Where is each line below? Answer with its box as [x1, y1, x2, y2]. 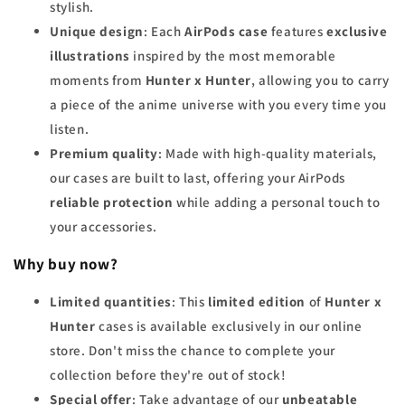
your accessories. [50, 218, 157, 236]
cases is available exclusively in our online [95, 317, 363, 335]
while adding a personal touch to [173, 193, 381, 212]
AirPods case [184, 23, 268, 41]
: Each [143, 23, 185, 41]
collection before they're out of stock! [50, 366, 287, 384]
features [268, 23, 327, 41]
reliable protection [50, 193, 174, 212]
